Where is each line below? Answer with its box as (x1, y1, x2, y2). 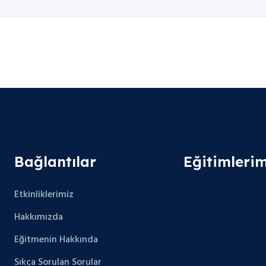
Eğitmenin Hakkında (14, 232, 98, 248)
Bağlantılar (14, 153, 96, 170)
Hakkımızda (14, 210, 63, 225)
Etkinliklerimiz (14, 187, 74, 202)
